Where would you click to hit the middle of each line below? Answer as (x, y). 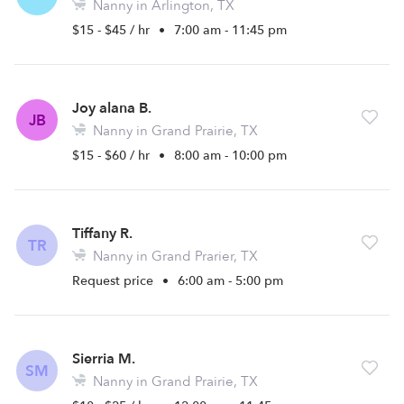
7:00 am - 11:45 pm (230, 30)
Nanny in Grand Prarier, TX (174, 256)
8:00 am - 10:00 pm (230, 156)
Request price (115, 281)
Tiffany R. (102, 234)
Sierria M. (104, 359)
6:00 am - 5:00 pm (230, 281)
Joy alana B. (112, 108)
